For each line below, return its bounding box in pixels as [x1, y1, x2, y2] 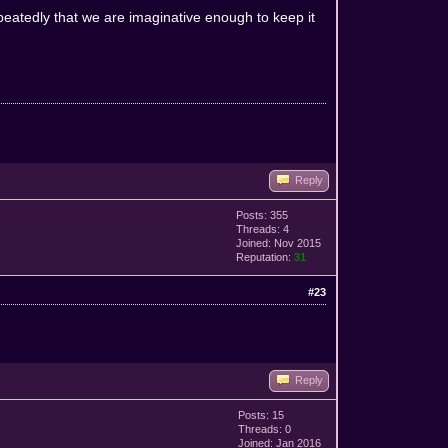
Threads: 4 [236, 222, 290, 235]
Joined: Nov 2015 [236, 236, 322, 249]
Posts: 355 [236, 208, 289, 221]
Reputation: [236, 250, 295, 263]
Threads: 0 [238, 422, 292, 435]
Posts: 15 [238, 408, 285, 421]
